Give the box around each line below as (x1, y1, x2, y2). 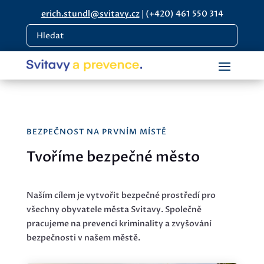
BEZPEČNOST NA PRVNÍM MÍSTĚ (26, 127, 167, 137)
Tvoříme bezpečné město (26, 147, 200, 167)
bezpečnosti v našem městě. (26, 232, 140, 243)
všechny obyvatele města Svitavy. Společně (26, 204, 202, 215)
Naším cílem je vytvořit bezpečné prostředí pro (26, 190, 216, 201)
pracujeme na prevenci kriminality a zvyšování (26, 218, 212, 229)
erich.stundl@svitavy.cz (41, 8, 140, 19)
